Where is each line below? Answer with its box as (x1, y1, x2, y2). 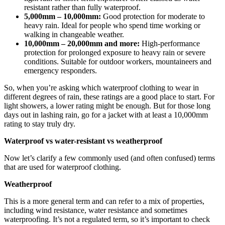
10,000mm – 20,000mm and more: (24, 39, 140, 48)
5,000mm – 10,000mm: (24, 12, 101, 21)
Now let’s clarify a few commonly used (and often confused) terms (4, 153, 215, 162)
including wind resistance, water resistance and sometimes (4, 205, 187, 214)
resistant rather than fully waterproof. (24, 3, 141, 12)
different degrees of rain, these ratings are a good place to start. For (4, 92, 214, 101)
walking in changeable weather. (24, 30, 124, 39)
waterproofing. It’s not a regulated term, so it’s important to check (4, 214, 210, 223)
